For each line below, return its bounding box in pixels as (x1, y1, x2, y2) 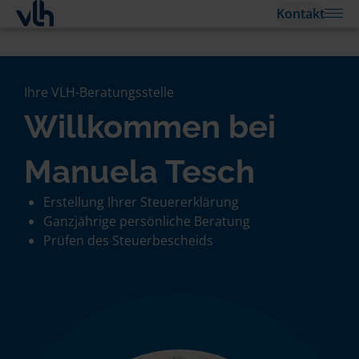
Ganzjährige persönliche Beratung (43, 212, 250, 230)
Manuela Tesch (24, 152, 255, 190)
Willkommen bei (24, 107, 276, 145)
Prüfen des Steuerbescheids (43, 232, 213, 249)
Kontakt (276, 4, 325, 22)
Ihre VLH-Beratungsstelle (24, 83, 174, 101)
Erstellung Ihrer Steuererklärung (43, 193, 239, 211)
